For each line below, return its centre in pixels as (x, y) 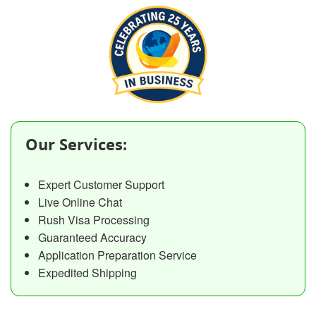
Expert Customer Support (101, 185)
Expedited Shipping (87, 273)
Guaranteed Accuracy (92, 238)
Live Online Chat (80, 202)
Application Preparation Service (117, 255)
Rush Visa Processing (93, 220)
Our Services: (76, 144)
